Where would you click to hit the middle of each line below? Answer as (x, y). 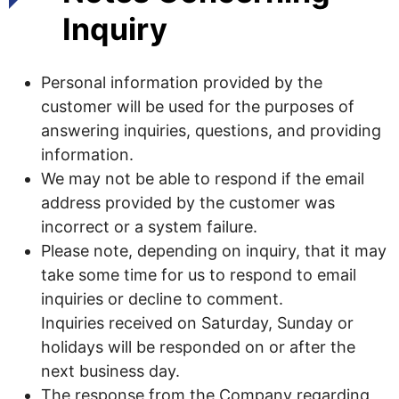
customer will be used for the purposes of (198, 106)
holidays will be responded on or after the (198, 347)
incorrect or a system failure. (149, 227)
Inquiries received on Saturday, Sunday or (197, 323)
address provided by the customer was (188, 203)
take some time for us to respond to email (199, 275)
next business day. (110, 371)
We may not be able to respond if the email (203, 179)
